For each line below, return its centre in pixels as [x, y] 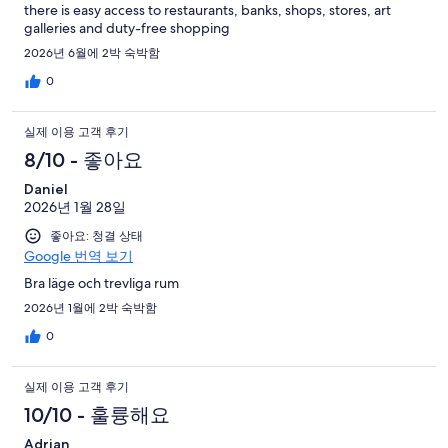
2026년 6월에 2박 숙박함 [92, 53]
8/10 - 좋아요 [83, 160]
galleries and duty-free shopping [127, 28]
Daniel [46, 189]
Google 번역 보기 [78, 256]
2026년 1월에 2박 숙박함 [90, 308]
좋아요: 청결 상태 [96, 236]
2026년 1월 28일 [75, 207]
